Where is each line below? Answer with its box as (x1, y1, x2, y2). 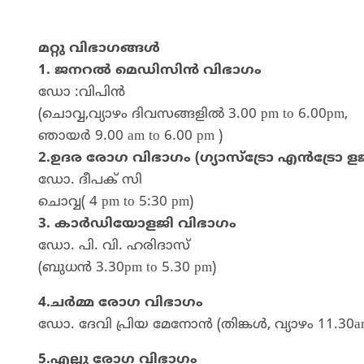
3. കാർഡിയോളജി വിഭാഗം (38, 214, 236, 233)
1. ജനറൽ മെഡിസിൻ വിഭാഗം (38, 61, 262, 80)
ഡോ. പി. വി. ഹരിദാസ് (38, 236, 190, 255)
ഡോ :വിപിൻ (38, 83, 125, 102)
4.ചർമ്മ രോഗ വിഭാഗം (38, 293, 203, 312)
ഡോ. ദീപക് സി (38, 171, 142, 189)
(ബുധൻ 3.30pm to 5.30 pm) (38, 258, 216, 277)
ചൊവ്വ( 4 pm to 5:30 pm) (38, 193, 193, 211)
